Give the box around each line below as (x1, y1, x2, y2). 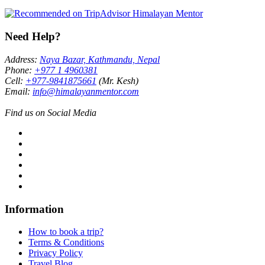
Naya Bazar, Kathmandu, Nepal (40, 54, 160, 64)
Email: (5, 86, 33, 96)
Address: (5, 54, 40, 64)
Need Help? (5, 30, 61, 43)
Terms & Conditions (28, 237, 104, 248)
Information (5, 202, 64, 215)
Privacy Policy (28, 248, 83, 258)
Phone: (5, 64, 34, 75)
